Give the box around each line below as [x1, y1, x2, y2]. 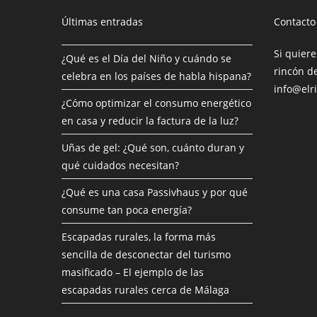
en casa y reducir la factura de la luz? [62, 114, 238, 127]
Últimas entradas [62, 15, 143, 28]
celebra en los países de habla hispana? [62, 69, 251, 83]
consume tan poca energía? [62, 203, 192, 217]
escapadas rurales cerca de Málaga [62, 283, 229, 296]
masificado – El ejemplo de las [62, 265, 204, 279]
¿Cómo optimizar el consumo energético [62, 96, 251, 110]
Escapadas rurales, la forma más [62, 230, 216, 243]
